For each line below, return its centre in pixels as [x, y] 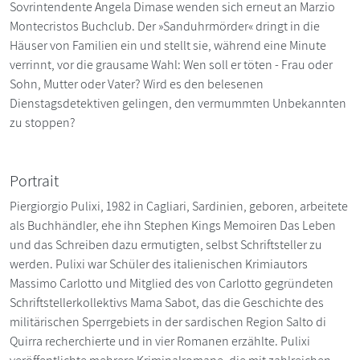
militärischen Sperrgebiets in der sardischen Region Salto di [168, 321]
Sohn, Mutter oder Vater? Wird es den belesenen [137, 84]
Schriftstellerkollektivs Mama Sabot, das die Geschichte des [167, 302]
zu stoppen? [43, 122]
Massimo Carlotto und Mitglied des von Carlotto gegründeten [172, 283]
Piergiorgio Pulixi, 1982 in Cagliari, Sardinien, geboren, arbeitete [179, 206]
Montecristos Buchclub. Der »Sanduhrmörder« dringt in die [165, 26]
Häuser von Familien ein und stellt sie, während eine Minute [168, 45]
